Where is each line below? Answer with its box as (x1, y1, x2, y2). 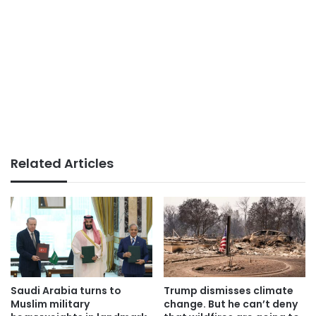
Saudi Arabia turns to (11, 283, 121, 298)
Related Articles (11, 154, 114, 173)
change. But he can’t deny (164, 296, 298, 311)
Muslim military (11, 296, 90, 311)
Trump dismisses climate (164, 283, 293, 298)
